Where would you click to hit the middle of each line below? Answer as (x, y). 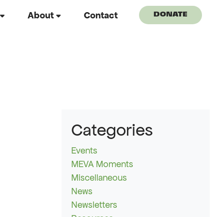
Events (84, 151)
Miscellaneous (99, 178)
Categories (112, 130)
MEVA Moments (102, 164)
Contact (101, 15)
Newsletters (94, 205)
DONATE (170, 15)
